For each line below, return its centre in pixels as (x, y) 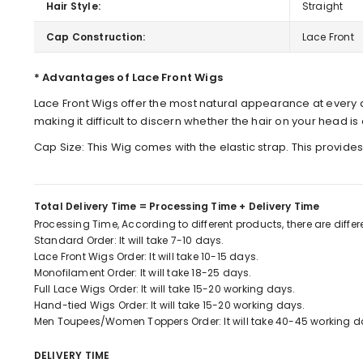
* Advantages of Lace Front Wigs (128, 78)
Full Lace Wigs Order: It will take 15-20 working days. (164, 289)
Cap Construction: (96, 37)
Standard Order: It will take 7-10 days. (129, 241)
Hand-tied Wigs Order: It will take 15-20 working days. (169, 305)
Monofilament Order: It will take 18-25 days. (143, 273)
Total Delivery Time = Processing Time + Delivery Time (177, 207)
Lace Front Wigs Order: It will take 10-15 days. (146, 257)
